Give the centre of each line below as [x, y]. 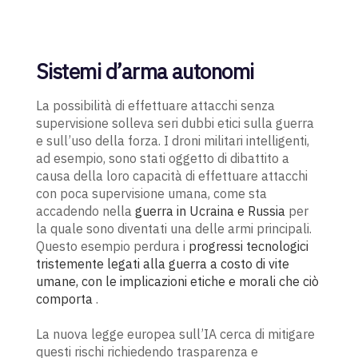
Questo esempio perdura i [112, 247]
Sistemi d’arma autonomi [145, 72]
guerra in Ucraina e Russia [210, 211]
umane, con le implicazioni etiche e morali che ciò [177, 282]
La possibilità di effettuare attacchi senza [155, 106]
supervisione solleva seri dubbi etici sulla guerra [175, 123]
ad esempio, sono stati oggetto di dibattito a [162, 159]
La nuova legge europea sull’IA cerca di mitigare [175, 334]
